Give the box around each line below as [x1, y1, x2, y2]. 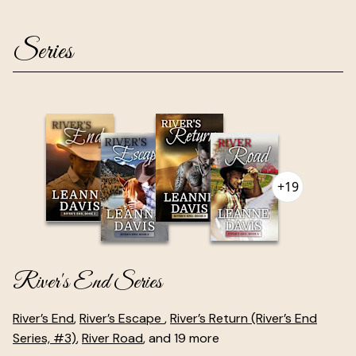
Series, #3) [13, 329, 76, 346]
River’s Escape [79, 309, 164, 327]
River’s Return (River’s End [170, 309, 317, 327]
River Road [82, 329, 143, 346]
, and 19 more [143, 329, 219, 346]
